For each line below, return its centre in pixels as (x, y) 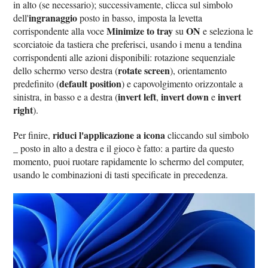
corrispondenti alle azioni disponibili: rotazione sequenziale (124, 57)
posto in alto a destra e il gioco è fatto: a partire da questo (126, 148)
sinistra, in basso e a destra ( (66, 96)
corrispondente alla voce (60, 31)
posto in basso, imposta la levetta (140, 17)
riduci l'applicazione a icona (109, 135)
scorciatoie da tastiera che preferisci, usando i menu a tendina (128, 44)
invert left (137, 96)
